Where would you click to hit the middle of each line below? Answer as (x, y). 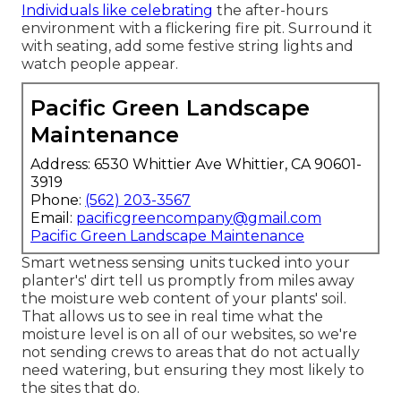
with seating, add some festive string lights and (188, 47)
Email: (53, 218)
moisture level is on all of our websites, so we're (189, 335)
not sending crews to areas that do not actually (191, 353)
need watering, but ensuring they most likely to (193, 371)
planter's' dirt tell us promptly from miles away (188, 281)
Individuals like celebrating (117, 11)
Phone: (58, 200)
